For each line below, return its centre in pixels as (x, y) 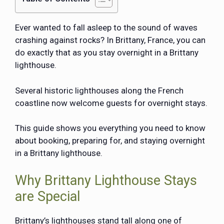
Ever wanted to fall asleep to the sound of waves (106, 27)
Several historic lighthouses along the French (99, 90)
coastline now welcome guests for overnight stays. (111, 103)
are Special (47, 196)
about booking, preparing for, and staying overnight (110, 140)
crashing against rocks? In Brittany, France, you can (110, 40)
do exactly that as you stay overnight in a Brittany (107, 52)
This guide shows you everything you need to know (110, 128)
